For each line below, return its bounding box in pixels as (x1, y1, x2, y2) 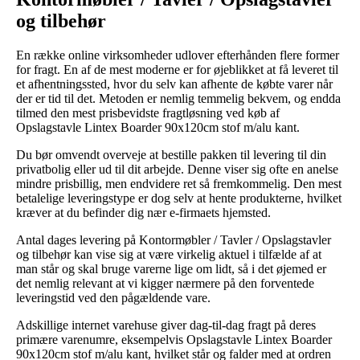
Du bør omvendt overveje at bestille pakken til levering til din (16, 147, 326, 162)
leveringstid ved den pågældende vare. (16, 290, 211, 305)
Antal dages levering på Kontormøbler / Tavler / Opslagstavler (16, 232, 331, 247)
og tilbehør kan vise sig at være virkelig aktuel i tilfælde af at (16, 247, 321, 261)
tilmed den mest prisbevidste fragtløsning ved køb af (16, 105, 280, 120)
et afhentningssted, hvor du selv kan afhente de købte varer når (16, 76, 333, 91)
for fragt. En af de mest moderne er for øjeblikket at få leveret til (16, 62, 338, 76)
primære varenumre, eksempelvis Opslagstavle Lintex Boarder (16, 332, 332, 346)
